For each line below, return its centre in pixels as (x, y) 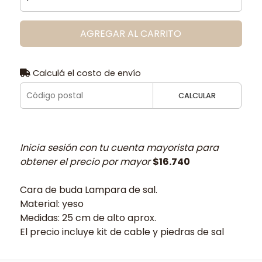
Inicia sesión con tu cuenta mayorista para (119, 147)
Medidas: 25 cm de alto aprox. (88, 218)
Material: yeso (51, 204)
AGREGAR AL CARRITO (131, 33)
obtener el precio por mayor (86, 161)
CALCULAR (197, 95)
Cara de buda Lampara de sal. (88, 189)
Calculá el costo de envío (85, 73)
